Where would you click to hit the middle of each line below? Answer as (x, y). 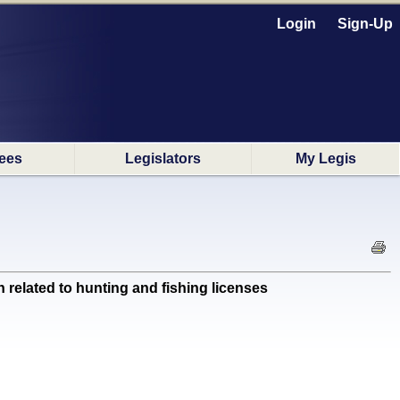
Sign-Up (365, 24)
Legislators (163, 158)
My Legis (325, 158)
